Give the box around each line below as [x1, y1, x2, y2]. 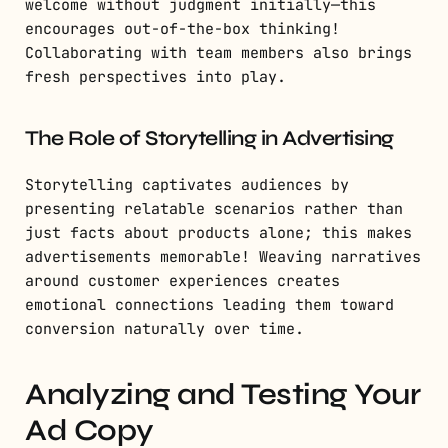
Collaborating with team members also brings [25, 43, 412, 64]
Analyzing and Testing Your [25, 376, 420, 413]
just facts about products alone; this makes [25, 223, 412, 244]
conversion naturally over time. [25, 319, 304, 340]
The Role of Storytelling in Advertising [25, 126, 394, 152]
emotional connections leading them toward [25, 295, 394, 316]
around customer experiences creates [25, 271, 340, 292]
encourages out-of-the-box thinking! [25, 19, 340, 40]
